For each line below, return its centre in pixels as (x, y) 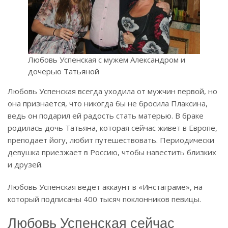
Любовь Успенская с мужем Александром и (107, 60)
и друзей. (25, 165)
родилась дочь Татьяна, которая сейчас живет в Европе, (112, 128)
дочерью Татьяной (64, 72)
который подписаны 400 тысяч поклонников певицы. (104, 199)
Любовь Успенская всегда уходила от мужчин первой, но (112, 91)
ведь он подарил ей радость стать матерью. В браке (106, 116)
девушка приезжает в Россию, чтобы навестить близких (112, 152)
